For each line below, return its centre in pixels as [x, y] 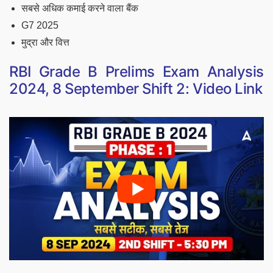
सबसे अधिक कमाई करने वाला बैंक [80, 9]
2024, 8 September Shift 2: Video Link [136, 89]
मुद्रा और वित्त [45, 43]
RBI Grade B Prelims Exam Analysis [136, 72]
